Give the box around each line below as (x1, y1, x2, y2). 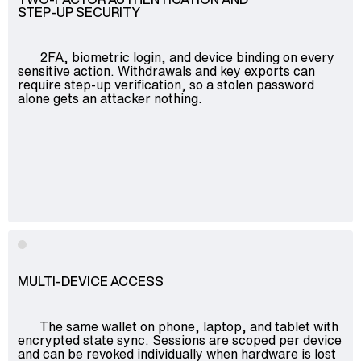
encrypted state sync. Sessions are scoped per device (18, 330, 342, 350)
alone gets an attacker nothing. (18, 88, 202, 108)
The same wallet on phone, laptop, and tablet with (39, 316, 338, 336)
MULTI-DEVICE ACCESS (18, 272, 164, 290)
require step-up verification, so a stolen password (18, 74, 314, 94)
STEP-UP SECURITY (18, 2, 140, 21)
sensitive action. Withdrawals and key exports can (18, 60, 315, 81)
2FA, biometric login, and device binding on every (39, 47, 334, 67)
